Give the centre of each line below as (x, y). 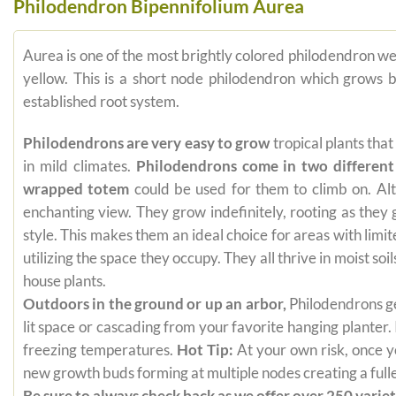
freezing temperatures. (99, 350)
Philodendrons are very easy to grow (146, 144)
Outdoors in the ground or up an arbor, (154, 305)
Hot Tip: (205, 350)
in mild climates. (79, 167)
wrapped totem (76, 190)
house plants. (64, 282)
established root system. (101, 101)
